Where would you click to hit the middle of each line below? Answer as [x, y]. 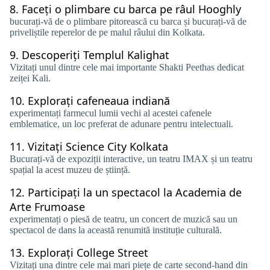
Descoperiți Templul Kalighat [96, 55]
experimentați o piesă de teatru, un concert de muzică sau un [124, 219]
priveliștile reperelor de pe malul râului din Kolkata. [107, 32]
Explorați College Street [88, 253]
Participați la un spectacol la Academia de [135, 192]
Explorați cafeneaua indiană [99, 101]
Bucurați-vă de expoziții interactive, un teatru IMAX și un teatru [131, 159]
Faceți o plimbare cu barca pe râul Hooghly [131, 9]
